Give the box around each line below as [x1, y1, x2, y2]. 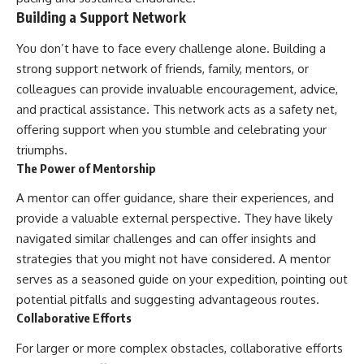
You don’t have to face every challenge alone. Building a [16, 40, 326, 56]
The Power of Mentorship [16, 160, 156, 175]
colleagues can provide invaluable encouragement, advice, [16, 80, 338, 97]
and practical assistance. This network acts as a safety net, [16, 101, 337, 117]
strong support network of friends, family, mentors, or [16, 60, 309, 76]
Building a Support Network [16, 8, 186, 27]
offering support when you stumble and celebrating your [16, 121, 327, 137]
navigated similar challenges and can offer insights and [16, 231, 316, 247]
